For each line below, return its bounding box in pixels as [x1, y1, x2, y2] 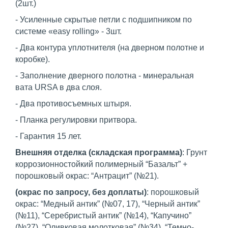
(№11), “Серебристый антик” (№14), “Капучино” [15, 211, 191, 220]
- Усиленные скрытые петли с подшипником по [15, 15, 192, 24]
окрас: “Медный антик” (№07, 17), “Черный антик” [15, 199, 200, 209]
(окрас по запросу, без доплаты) [15, 188, 147, 197]
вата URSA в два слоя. [15, 83, 102, 92]
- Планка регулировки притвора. [15, 116, 137, 125]
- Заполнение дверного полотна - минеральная [15, 71, 194, 80]
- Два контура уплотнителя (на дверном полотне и [15, 43, 204, 52]
